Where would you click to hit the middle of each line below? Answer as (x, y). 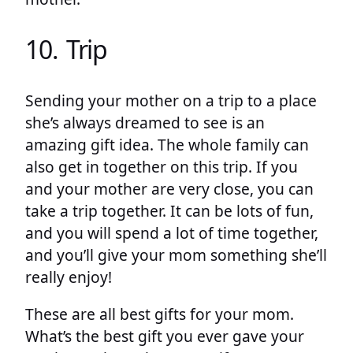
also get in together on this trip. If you (162, 167)
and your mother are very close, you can (169, 189)
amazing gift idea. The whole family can (167, 145)
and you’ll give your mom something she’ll (176, 255)
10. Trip (67, 50)
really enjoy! (69, 277)
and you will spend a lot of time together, (172, 233)
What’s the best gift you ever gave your (165, 336)
